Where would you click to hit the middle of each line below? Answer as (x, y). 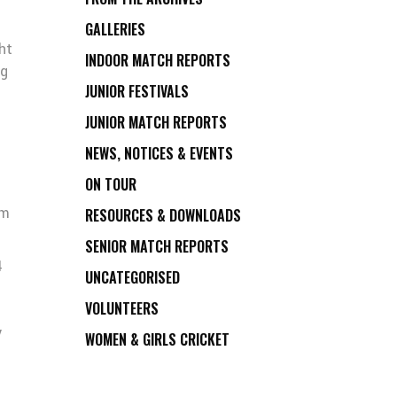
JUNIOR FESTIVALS (137, 91)
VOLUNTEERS (122, 308)
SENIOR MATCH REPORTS (157, 246)
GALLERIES (115, 29)
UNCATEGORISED (132, 277)
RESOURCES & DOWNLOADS (163, 215)
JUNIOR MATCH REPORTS (156, 122)
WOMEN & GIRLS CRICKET (157, 339)
